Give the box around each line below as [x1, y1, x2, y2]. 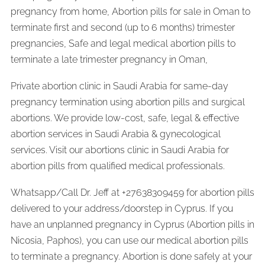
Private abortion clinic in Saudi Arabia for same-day [11, 80, 228, 92]
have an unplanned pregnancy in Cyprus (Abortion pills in [11, 218, 254, 230]
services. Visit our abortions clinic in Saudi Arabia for [11, 144, 229, 156]
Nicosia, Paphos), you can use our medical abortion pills [11, 234, 248, 246]
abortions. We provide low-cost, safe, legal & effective [11, 112, 239, 124]
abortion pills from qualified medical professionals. [11, 160, 225, 172]
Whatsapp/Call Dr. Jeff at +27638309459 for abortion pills [11, 186, 254, 198]
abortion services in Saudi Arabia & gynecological [11, 128, 221, 140]
